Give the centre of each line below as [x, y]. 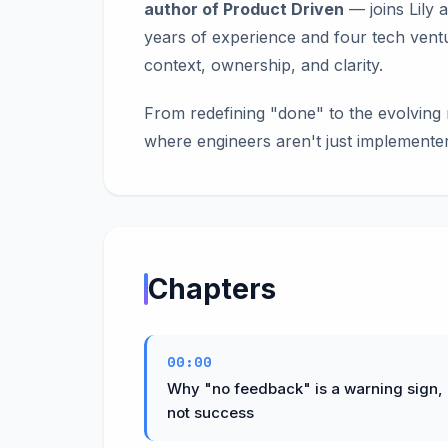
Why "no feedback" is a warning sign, [305, 388]
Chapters [212, 288]
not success [210, 412]
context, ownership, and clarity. [263, 64]
